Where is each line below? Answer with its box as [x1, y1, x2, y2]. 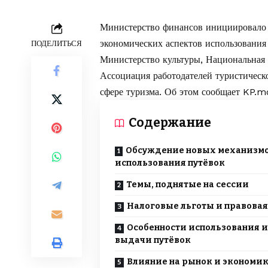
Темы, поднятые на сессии [126, 179, 249, 190]
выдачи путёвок [115, 235, 191, 246]
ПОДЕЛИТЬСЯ [31, 39, 82, 48]
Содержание [129, 115, 211, 131]
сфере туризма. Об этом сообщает [100, 86, 243, 98]
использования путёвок [115, 158, 225, 169]
